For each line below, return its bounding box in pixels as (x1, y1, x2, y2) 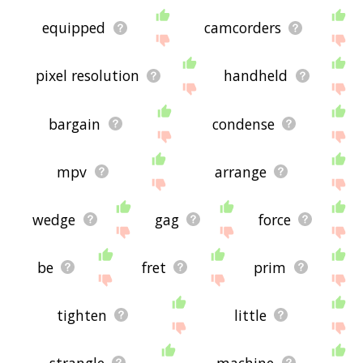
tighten (57, 305, 108, 325)
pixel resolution (35, 66, 139, 86)
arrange (214, 161, 267, 181)
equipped (42, 18, 106, 38)
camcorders (203, 18, 281, 38)
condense (211, 113, 275, 134)
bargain (49, 113, 101, 134)
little (234, 305, 267, 325)
